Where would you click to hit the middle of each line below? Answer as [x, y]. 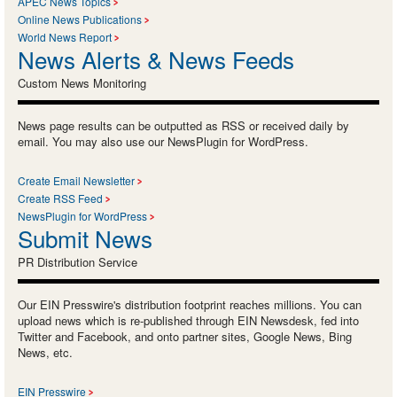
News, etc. [45, 352]
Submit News [85, 237]
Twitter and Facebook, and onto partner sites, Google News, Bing [185, 336]
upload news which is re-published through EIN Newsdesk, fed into [188, 320]
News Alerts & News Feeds [156, 58]
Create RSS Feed [60, 198]
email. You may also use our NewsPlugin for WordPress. [163, 141]
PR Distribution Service [78, 261]
